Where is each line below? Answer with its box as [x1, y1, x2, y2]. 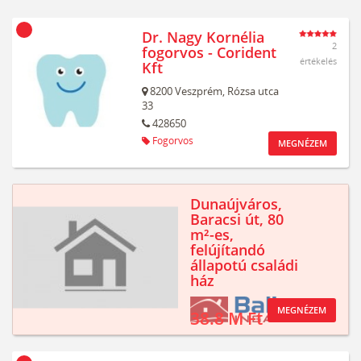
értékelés [300, 55, 337, 68]
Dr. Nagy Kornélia [142, 27, 264, 47]
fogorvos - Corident [142, 43, 276, 62]
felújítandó [190, 240, 265, 259]
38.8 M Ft [190, 307, 263, 330]
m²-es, [190, 225, 234, 244]
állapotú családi [190, 255, 298, 275]
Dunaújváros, [190, 194, 282, 214]
